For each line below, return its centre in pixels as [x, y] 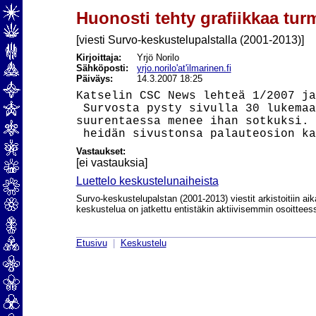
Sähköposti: [106, 68]
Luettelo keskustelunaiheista [147, 181]
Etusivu [91, 243]
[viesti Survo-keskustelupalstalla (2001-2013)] [190, 40]
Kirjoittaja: [98, 57]
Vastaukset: [101, 151]
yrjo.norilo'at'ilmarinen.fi [184, 68]
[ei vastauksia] [111, 163]
